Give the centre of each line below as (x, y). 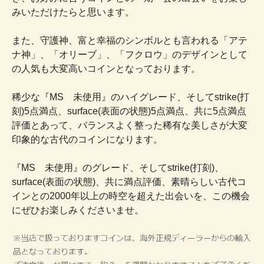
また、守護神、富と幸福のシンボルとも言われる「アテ (130, 40)
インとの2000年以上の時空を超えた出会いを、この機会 (131, 196)
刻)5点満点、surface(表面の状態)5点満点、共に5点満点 (129, 111)
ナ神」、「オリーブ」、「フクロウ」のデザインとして (130, 54)
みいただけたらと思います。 (73, 12)
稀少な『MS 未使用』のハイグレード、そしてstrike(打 (131, 97)
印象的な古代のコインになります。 (87, 139)
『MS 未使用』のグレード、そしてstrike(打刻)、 (118, 167)
